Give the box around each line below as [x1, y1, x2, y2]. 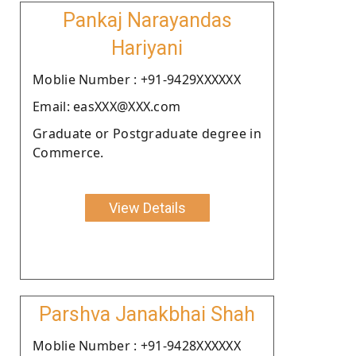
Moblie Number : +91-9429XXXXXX [33, 70, 241, 88]
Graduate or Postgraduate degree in [33, 124, 261, 142]
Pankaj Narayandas [62, 8, 232, 32]
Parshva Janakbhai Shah [39, 302, 255, 326]
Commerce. [33, 143, 104, 161]
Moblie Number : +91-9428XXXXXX [33, 336, 241, 354]
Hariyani [111, 36, 183, 60]
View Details [108, 199, 186, 216]
